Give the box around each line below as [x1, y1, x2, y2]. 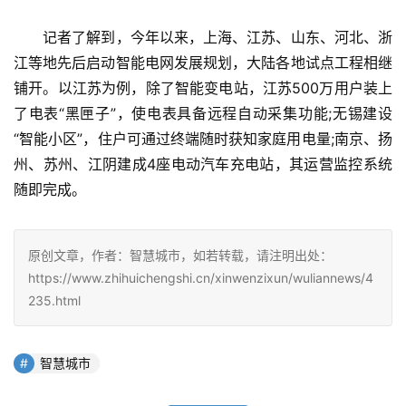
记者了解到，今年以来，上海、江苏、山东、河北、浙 [14, 28, 392, 47]
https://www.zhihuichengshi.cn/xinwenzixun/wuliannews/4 [28, 270, 373, 286]
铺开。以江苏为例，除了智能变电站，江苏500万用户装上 [14, 79, 392, 98]
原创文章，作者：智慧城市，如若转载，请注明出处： [28, 247, 333, 264]
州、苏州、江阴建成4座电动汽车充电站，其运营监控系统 [14, 155, 392, 174]
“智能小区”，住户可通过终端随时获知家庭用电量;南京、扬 [14, 130, 392, 149]
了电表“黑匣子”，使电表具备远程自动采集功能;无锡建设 [14, 104, 392, 123]
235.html [28, 293, 81, 309]
